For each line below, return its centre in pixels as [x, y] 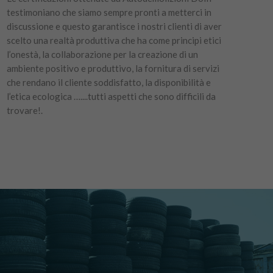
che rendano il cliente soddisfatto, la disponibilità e [108, 82]
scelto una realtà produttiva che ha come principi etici [114, 40]
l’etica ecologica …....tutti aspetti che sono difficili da [111, 96]
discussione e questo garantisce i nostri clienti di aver [114, 26]
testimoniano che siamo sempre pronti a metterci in [109, 12]
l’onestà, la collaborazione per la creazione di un [102, 54]
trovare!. [24, 110]
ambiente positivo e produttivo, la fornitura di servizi [113, 68]
